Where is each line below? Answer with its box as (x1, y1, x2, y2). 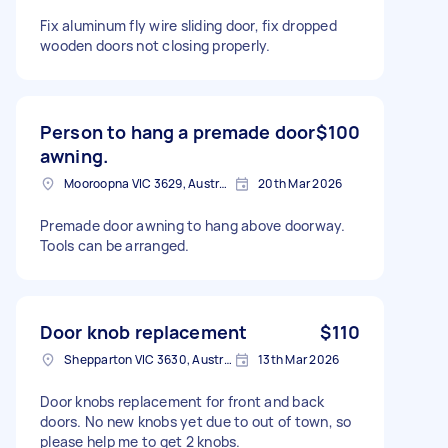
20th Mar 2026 (258, 174, 343, 192)
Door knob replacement (40, 319, 248, 344)
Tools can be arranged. (40, 235, 190, 255)
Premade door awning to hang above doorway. (40, 215, 346, 235)
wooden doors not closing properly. (40, 35, 271, 55)
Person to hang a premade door (40, 119, 316, 144)
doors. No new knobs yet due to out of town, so (40, 411, 352, 431)
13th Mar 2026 (258, 350, 340, 368)
